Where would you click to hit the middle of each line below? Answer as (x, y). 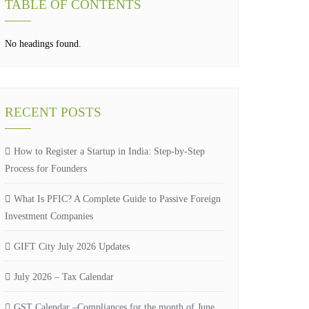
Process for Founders (46, 169)
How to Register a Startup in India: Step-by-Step (109, 151)
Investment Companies (49, 216)
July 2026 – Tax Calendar (64, 277)
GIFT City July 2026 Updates (72, 247)
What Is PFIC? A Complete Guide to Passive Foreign (117, 199)
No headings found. (43, 44)
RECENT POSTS (53, 112)
